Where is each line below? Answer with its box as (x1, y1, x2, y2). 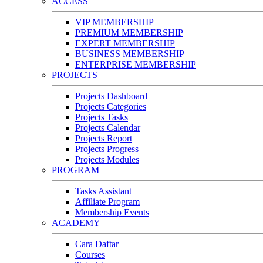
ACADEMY (52, 218, 100, 228)
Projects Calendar (75, 123, 140, 133)
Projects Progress (75, 144, 139, 154)
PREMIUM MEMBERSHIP (75, 28, 183, 38)
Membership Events (75, 207, 149, 218)
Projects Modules (75, 154, 139, 165)
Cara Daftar (75, 239, 119, 249)
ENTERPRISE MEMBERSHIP (75, 59, 196, 70)
